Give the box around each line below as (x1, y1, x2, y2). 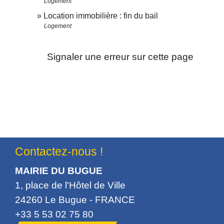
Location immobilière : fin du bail (43, 11, 158, 20)
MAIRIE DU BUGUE (15, 165, 102, 176)
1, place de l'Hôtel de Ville (15, 179, 125, 191)
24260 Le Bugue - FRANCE (15, 194, 135, 205)
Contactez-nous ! (15, 145, 103, 158)
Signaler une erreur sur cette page (46, 50, 193, 62)
